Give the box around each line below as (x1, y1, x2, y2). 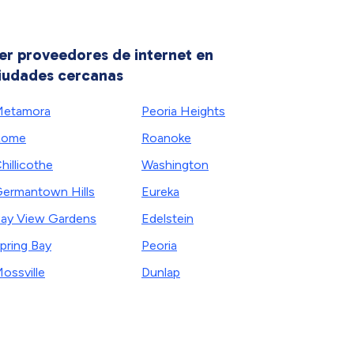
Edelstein (141, 211, 194, 226)
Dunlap (141, 265, 180, 280)
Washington (141, 157, 209, 172)
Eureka (141, 184, 179, 199)
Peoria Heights (141, 104, 225, 119)
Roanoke (141, 130, 191, 145)
